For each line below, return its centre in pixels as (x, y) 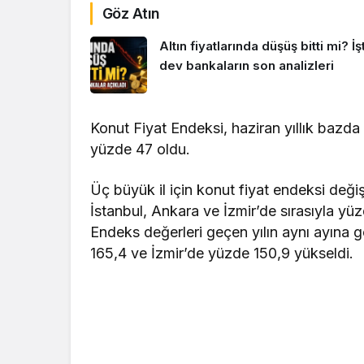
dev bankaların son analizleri (247, 66)
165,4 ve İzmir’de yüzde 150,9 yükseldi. (222, 253)
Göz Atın (131, 14)
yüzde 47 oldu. (141, 149)
